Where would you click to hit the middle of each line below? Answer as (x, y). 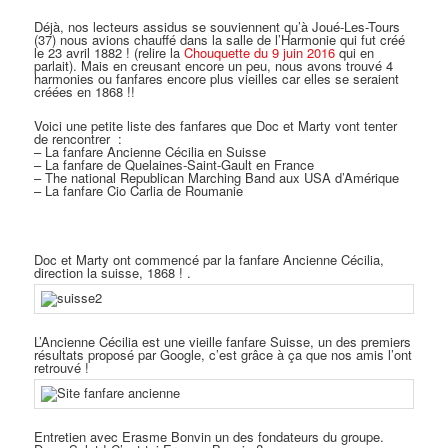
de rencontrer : (78, 139)
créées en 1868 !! (85, 92)
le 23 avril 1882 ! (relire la (109, 53)
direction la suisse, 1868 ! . (113, 272)
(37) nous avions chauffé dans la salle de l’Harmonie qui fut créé (220, 40)
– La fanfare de (80, 165)
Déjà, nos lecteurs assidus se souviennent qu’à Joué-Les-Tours (217, 27)
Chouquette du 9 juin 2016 (260, 53)
